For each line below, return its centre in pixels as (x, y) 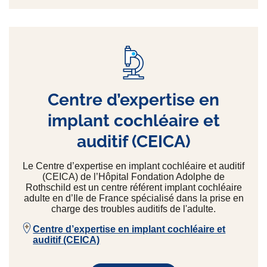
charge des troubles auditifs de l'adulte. (133, 209)
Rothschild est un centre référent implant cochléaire (133, 188)
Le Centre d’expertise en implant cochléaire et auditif (133, 166)
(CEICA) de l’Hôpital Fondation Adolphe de (133, 177)
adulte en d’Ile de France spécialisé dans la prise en (133, 198)
